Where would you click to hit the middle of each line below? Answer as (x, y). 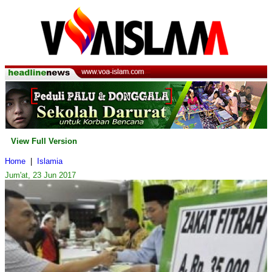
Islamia (50, 161)
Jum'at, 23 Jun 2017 (40, 175)
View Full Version (44, 141)
